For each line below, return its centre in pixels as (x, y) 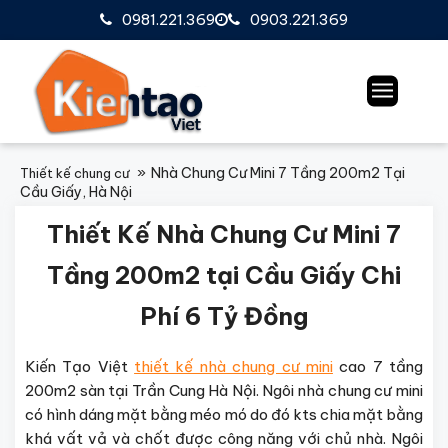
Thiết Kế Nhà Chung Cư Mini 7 (224, 233)
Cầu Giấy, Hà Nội (76, 191)
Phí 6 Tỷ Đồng (224, 315)
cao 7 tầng (378, 366)
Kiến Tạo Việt (80, 366)
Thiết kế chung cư (74, 172)
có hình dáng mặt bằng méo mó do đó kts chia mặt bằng (224, 414)
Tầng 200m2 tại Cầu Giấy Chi (224, 274)
